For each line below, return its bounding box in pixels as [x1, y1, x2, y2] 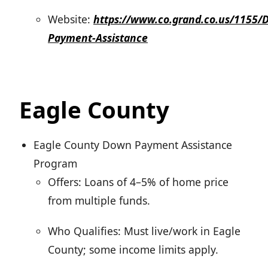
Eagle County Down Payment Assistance [33, 138, 232, 153]
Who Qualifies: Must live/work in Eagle [48, 224, 240, 239]
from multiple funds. [48, 193, 150, 208]
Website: [48, 12, 93, 27]
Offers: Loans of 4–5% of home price [48, 175, 229, 190]
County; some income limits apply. [48, 242, 218, 257]
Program [33, 156, 77, 171]
